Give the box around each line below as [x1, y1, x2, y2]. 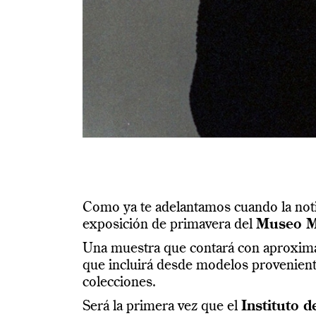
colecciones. [83, 276, 156, 291]
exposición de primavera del [83, 218, 256, 233]
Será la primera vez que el [83, 300, 241, 315]
